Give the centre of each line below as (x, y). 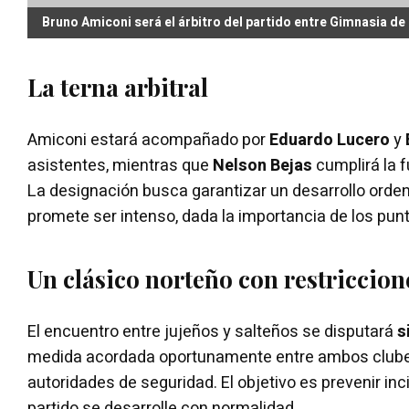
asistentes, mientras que (120, 165)
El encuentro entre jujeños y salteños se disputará (212, 331)
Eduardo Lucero (330, 140)
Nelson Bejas (262, 165)
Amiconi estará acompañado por (148, 140)
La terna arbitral (118, 87)
